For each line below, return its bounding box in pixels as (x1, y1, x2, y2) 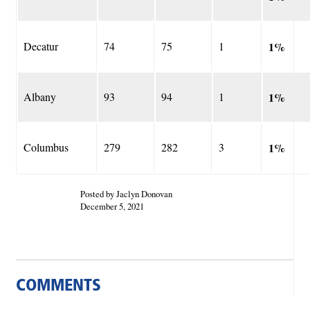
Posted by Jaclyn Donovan (80, 188, 172, 201)
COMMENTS (16, 278, 101, 295)
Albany (24, 89, 56, 104)
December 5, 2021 (80, 200, 144, 213)
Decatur (24, 38, 58, 53)
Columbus (24, 139, 69, 154)
